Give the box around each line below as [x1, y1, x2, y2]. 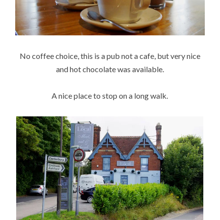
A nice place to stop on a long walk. [52, 90, 168, 100]
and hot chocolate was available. [55, 64, 164, 74]
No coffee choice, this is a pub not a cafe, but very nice [19, 51, 200, 60]
